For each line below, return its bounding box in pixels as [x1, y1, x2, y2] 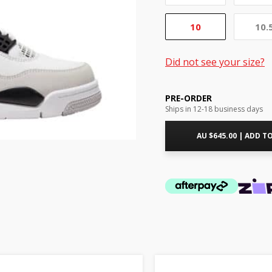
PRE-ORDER [165, 93, 212, 104]
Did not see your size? [165, 55, 265, 69]
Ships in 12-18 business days [165, 104, 263, 115]
